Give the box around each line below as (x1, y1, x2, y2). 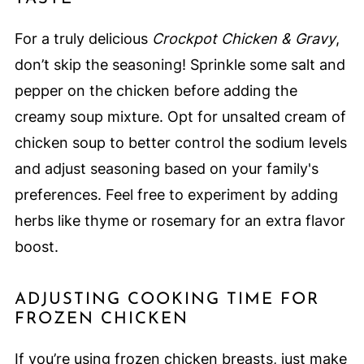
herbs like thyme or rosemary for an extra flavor (14, 212, 345, 230)
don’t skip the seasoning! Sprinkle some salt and (14, 56, 345, 74)
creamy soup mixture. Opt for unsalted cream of (14, 108, 346, 126)
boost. (14, 238, 58, 256)
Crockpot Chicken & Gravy (151, 30, 336, 48)
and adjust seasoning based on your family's (14, 160, 318, 178)
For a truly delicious (14, 30, 152, 48)
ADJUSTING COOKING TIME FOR (14, 292, 319, 309)
